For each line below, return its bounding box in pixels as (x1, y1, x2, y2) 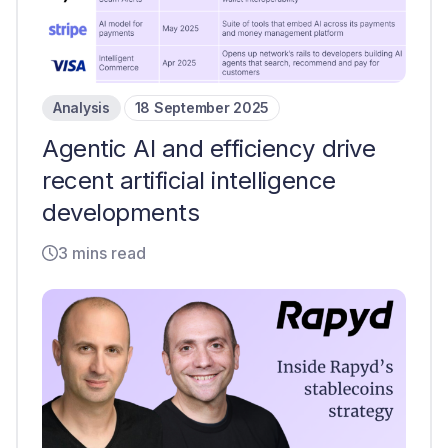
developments (42, 198, 200, 227)
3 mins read (58, 243, 146, 263)
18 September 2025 (134, 99, 270, 116)
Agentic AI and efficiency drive (42, 134, 376, 163)
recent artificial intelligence (42, 166, 336, 195)
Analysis (53, 99, 110, 116)
